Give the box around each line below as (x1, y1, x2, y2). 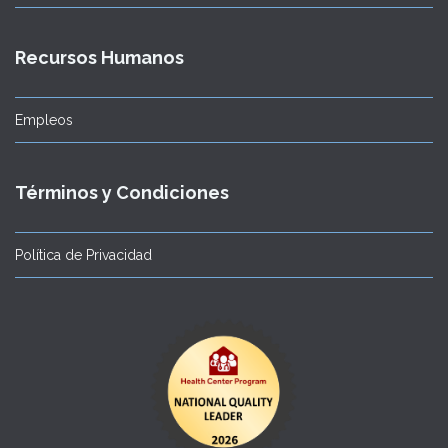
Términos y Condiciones (15, 181, 229, 203)
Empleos (15, 111, 73, 128)
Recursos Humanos (15, 46, 184, 68)
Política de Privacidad (15, 246, 152, 263)
